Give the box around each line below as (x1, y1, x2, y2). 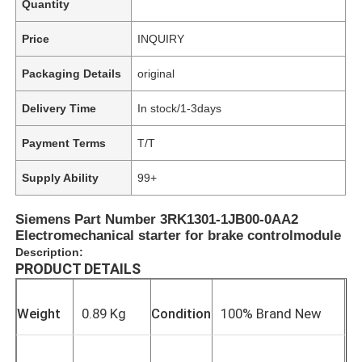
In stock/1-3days (137, 101, 222, 115)
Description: (15, 245, 84, 259)
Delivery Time (22, 101, 97, 115)
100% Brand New (221, 305, 322, 322)
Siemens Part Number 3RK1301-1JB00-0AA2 (15, 211, 299, 227)
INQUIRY (137, 32, 185, 45)
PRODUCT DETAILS (15, 259, 141, 277)
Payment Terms (22, 136, 107, 149)
